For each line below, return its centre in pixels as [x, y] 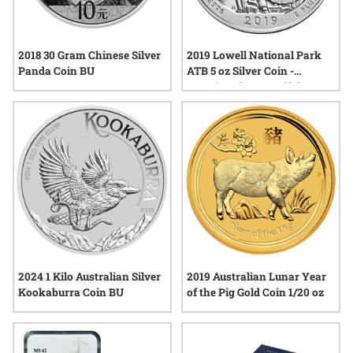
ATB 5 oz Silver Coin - [240, 71]
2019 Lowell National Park [254, 55]
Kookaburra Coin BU [71, 292]
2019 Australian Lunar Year [256, 277]
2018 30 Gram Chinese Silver [89, 55]
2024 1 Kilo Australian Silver [89, 277]
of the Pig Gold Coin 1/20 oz [255, 292]
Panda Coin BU [56, 71]
